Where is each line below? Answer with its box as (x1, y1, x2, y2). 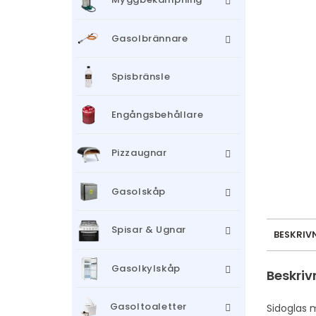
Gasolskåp (111, 184, 166, 198)
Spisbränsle (111, 69, 171, 83)
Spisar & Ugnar (111, 223, 187, 237)
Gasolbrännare (111, 31, 188, 45)
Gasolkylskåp (111, 261, 181, 275)
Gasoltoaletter (109, 300, 188, 314)
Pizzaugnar (111, 146, 167, 160)
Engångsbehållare (111, 108, 204, 122)
